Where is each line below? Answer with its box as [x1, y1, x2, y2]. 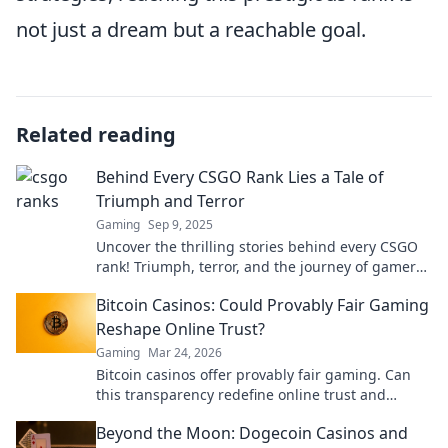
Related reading [16, 121, 176, 148]
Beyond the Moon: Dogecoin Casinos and [96, 422, 408, 444]
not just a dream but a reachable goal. [16, 16, 366, 43]
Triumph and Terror [96, 190, 245, 212]
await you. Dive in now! [96, 277, 250, 296]
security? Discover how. [96, 405, 251, 424]
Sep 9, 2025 [148, 216, 213, 233]
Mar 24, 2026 [148, 344, 222, 361]
